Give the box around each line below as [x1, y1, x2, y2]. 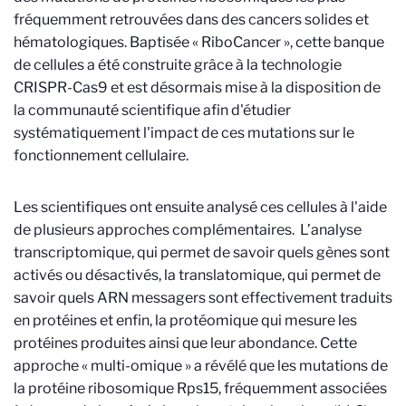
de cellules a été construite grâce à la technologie [14, 56, 342, 73]
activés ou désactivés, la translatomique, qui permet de [14, 266, 381, 284]
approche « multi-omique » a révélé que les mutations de [14, 357, 388, 374]
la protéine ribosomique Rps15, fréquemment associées [14, 380, 387, 397]
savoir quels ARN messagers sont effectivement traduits [14, 289, 392, 306]
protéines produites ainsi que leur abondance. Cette [14, 334, 357, 352]
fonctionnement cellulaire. [14, 147, 188, 164]
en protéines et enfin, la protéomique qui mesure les [14, 312, 357, 329]
